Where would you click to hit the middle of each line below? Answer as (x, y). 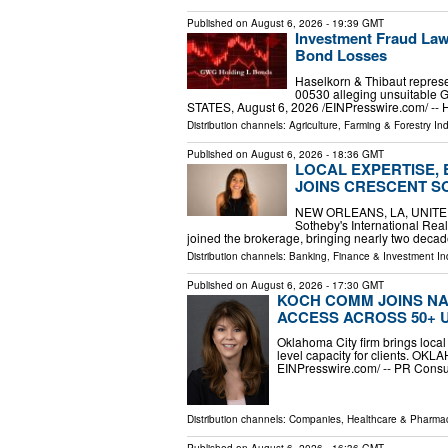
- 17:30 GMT (353, 284)
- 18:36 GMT (353, 153)
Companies (315, 418)
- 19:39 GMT (353, 23)
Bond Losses (341, 55)
